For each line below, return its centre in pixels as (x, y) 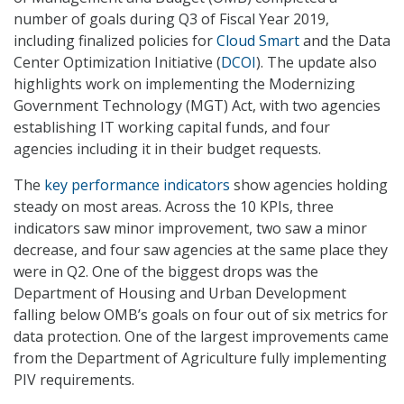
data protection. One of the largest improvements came (201, 337)
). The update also (317, 63)
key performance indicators (137, 185)
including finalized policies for (115, 41)
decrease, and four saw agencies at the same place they (201, 250)
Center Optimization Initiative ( (117, 63)
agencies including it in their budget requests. (167, 149)
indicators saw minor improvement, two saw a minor (190, 229)
